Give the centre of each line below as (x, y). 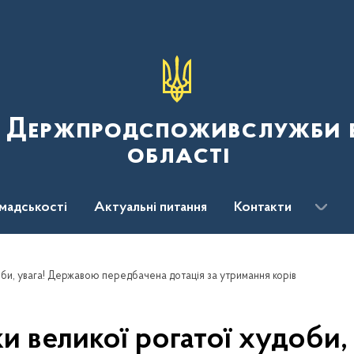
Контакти (263, 208)
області (179, 156)
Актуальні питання (151, 208)
